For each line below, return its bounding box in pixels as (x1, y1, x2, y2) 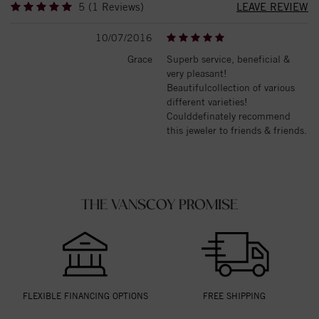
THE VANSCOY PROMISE (81, 197, 238, 214)
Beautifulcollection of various (167, 81, 295, 93)
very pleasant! (167, 67, 227, 79)
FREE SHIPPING (202, 290, 266, 301)
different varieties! (167, 95, 248, 108)
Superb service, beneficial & (167, 53, 290, 65)
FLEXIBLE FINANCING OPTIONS (22, 290, 148, 301)
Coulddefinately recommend (167, 110, 291, 122)
